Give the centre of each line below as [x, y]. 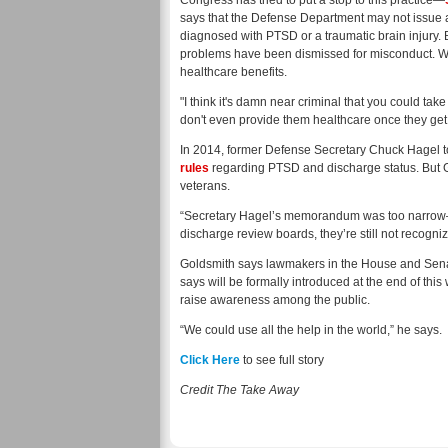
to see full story [282, 360]
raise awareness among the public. [275, 300]
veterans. [205, 186]
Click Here [210, 360]
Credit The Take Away [239, 390]
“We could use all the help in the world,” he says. [311, 330]
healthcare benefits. [233, 72]
